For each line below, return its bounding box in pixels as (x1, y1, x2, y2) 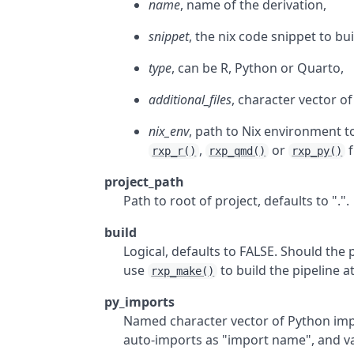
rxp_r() (152, 145, 197, 157)
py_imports (104, 293, 175, 311)
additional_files (149, 91, 232, 108)
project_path (104, 173, 185, 190)
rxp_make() (151, 265, 215, 277)
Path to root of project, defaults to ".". (123, 192, 350, 209)
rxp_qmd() (209, 145, 266, 157)
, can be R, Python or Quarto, (171, 59, 345, 77)
